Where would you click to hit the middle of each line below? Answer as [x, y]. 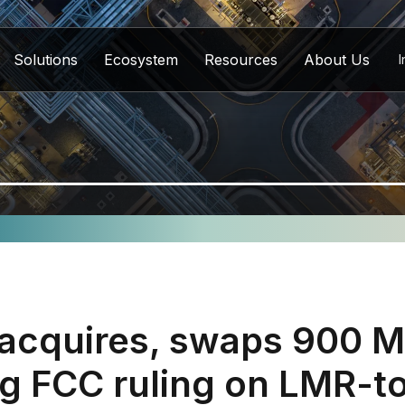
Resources [241, 60]
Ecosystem [141, 60]
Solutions [46, 60]
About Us [337, 60]
